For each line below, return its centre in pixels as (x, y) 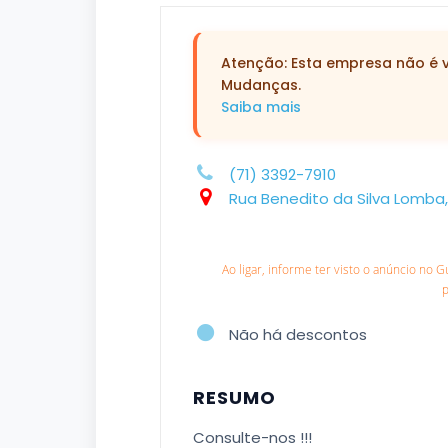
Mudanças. (261, 85)
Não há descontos (298, 334)
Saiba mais (261, 107)
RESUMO (234, 397)
